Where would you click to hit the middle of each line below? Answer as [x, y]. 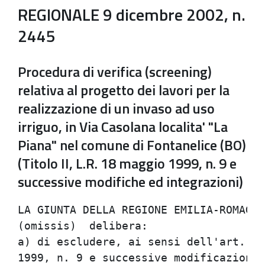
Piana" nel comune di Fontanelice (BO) [132, 145]
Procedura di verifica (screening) [115, 72]
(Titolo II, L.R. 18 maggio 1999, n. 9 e [127, 163]
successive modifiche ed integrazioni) [130, 182]
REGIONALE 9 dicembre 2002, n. [132, 14]
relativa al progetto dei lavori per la [124, 90]
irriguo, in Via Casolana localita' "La [123, 127]
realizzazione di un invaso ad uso [116, 108]
